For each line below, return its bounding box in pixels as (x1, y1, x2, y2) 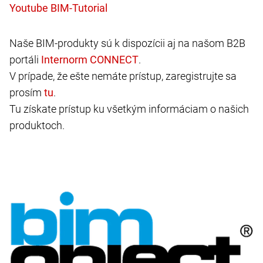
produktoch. (9, 119, 65, 131)
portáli (9, 53, 41, 66)
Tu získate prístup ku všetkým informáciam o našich (9, 103, 249, 115)
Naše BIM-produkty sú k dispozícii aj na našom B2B (9, 37, 245, 49)
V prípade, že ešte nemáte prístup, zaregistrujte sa (9, 70, 237, 82)
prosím (9, 86, 44, 99)
